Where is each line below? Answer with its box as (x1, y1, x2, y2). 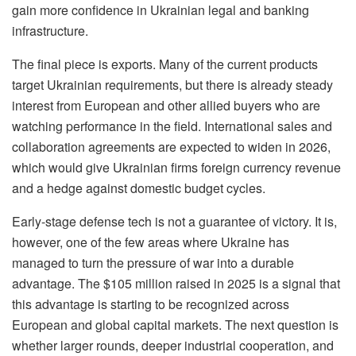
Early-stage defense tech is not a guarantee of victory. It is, (12, 212, 337, 231)
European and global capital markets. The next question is (12, 315, 339, 335)
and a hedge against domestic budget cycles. (12, 179, 265, 198)
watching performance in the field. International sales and (12, 117, 332, 136)
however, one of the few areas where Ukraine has (12, 233, 289, 252)
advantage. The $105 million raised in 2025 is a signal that (12, 274, 340, 293)
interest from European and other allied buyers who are (12, 96, 320, 115)
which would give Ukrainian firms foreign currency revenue (12, 158, 341, 177)
